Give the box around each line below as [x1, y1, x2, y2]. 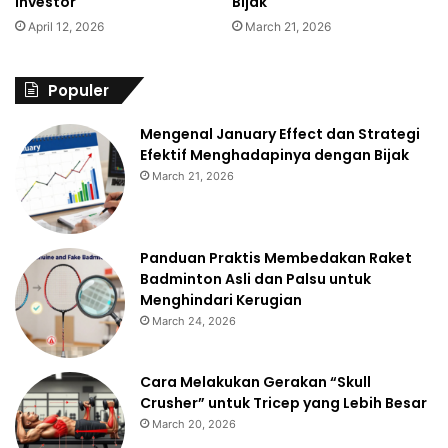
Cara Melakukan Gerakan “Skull [140, 371, 371, 392]
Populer [48, 79, 109, 101]
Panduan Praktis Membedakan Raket [140, 247, 412, 268]
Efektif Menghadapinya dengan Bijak [140, 144, 409, 165]
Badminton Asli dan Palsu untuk [140, 268, 371, 289]
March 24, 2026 [152, 313, 236, 328]
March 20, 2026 [152, 416, 236, 431]
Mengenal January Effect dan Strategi [140, 123, 420, 144]
